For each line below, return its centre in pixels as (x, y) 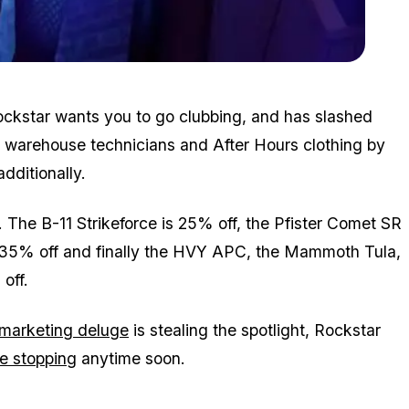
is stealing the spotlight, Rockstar (255, 330)
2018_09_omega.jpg (124, 71)
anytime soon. (131, 359)
